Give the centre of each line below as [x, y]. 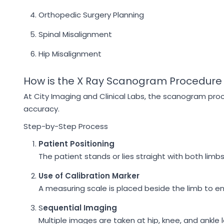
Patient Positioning [76, 144]
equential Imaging [80, 208]
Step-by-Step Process [66, 126]
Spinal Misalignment [75, 34]
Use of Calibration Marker [89, 176]
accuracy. [41, 109]
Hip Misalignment [70, 54]
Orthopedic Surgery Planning [91, 15]
